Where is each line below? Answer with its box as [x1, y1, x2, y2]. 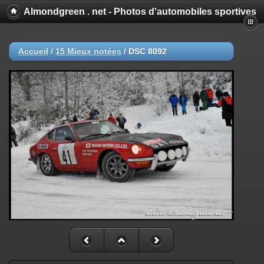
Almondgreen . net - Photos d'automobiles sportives [23, 6, 256, 16]
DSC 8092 [128, 47, 167, 56]
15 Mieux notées [55, 47, 121, 56]
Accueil [18, 47, 48, 56]
